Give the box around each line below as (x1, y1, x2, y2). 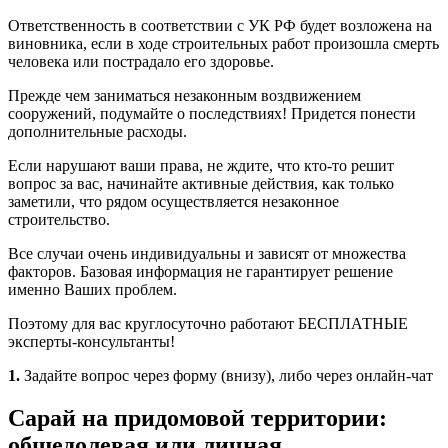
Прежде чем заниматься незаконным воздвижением (8, 86, 361, 104)
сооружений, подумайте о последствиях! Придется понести (8, 104, 416, 122)
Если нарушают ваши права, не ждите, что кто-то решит (8, 156, 394, 174)
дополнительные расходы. (8, 122, 187, 140)
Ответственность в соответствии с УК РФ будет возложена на (8, 16, 432, 34)
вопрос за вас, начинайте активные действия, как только (8, 174, 394, 192)
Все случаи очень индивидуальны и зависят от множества (8, 244, 406, 262)
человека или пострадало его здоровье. (8, 52, 274, 70)
